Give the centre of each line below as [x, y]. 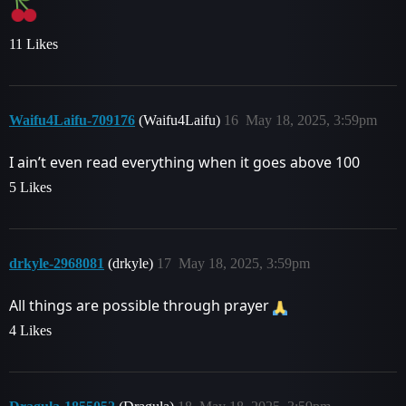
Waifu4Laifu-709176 [72, 121]
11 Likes [34, 44]
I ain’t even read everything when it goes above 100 [184, 163]
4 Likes [30, 331]
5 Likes [30, 188]
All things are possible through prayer [141, 306]
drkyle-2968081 [57, 264]
